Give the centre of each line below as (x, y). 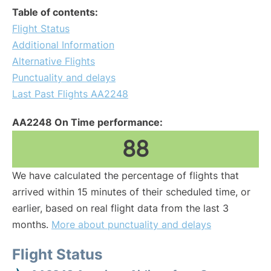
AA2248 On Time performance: (87, 122)
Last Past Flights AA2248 (70, 94)
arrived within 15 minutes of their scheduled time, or (131, 192)
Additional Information (63, 45)
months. (32, 224)
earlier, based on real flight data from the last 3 (120, 208)
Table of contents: (55, 12)
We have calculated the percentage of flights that (126, 175)
